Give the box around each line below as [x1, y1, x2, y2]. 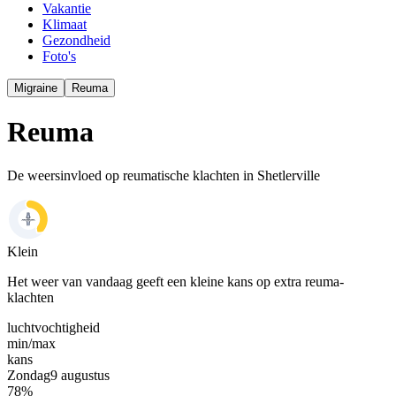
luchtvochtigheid [7, 319, 100, 335]
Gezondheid [42, 33, 110, 48]
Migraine [14, 81, 57, 95]
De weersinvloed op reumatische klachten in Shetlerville [7, 167, 320, 183]
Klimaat [42, 17, 87, 32]
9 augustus [50, 367, 110, 383]
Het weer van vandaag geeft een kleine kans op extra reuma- [7, 273, 344, 289]
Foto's [42, 49, 76, 64]
